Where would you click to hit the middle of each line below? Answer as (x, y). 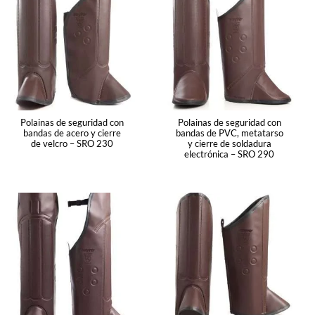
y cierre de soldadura (229, 144)
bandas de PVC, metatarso (229, 133)
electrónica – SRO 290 (229, 154)
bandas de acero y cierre (72, 133)
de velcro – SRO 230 (72, 144)
